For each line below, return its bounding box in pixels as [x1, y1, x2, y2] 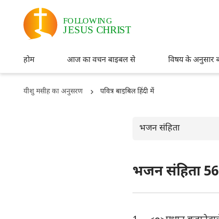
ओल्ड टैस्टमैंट [144, 165, 204, 181]
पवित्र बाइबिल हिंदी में [100, 87, 154, 96]
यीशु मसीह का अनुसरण [23, 87, 83, 96]
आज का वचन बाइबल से [67, 55, 136, 66]
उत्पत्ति [144, 194, 163, 204]
